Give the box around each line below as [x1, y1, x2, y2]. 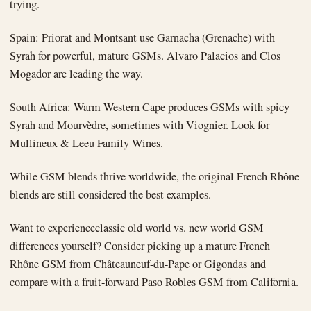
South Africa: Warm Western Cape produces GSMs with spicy [10, 99, 289, 115]
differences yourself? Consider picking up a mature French [10, 238, 270, 254]
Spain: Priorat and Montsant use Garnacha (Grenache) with [10, 30, 275, 46]
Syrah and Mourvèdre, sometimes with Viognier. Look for [10, 117, 269, 133]
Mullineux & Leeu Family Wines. [10, 135, 163, 151]
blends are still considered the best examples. [10, 187, 211, 203]
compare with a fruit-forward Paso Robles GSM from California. [10, 274, 299, 290]
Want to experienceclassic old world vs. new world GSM [10, 220, 264, 236]
